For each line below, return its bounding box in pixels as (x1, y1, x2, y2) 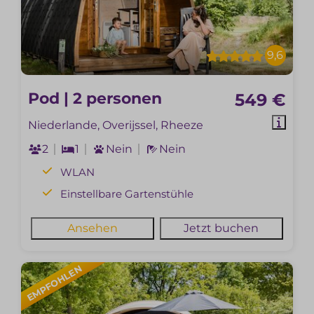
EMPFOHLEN (25, 262, 85, 303)
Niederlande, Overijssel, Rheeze (28, 118, 204, 132)
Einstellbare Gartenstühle (60, 187, 194, 201)
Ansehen (67, 221, 118, 235)
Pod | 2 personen (28, 88, 163, 108)
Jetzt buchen (184, 221, 259, 235)
